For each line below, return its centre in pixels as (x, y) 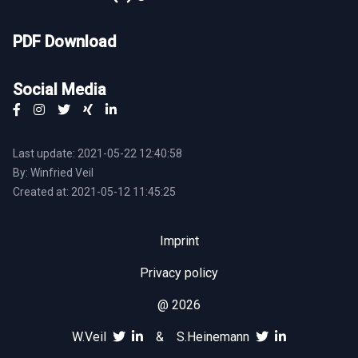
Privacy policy (179, 273)
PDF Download (65, 42)
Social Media (60, 89)
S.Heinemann (213, 337)
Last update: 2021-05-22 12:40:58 (97, 153)
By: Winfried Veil (53, 173)
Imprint (179, 241)
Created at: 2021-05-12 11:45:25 (94, 192)
